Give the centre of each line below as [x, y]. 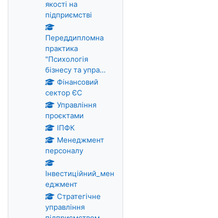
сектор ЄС [64, 93]
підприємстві [69, 15]
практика [62, 48]
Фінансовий [77, 82]
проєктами [64, 116]
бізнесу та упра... [75, 70]
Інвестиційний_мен [80, 173]
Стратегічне [79, 196]
